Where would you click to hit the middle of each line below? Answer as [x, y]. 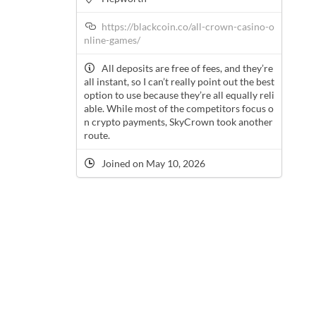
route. [97, 135]
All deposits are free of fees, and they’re [187, 68]
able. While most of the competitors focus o [178, 109]
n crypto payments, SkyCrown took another [178, 122]
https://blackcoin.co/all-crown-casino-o [188, 27]
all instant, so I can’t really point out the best [179, 82]
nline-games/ [112, 40]
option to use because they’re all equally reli [179, 95]
